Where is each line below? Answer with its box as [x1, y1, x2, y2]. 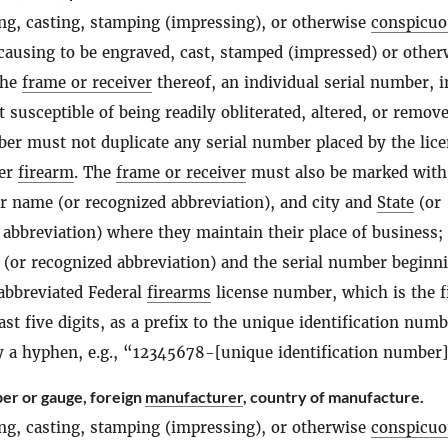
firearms [147, 283, 211, 302]
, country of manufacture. [243, 387, 424, 406]
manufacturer [145, 387, 243, 406]
